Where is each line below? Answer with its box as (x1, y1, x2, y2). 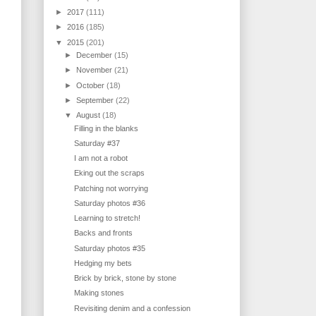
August (76, 111, 103, 120)
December (76, 51, 115, 60)
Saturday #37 (74, 138, 121, 147)
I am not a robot (74, 154, 128, 163)
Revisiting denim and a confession (74, 303, 191, 312)
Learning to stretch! (74, 214, 141, 223)
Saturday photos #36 (74, 198, 146, 207)
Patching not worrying (74, 183, 149, 193)
